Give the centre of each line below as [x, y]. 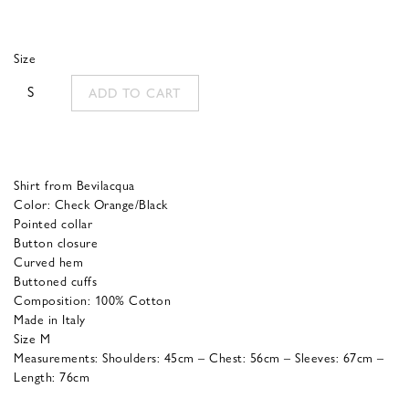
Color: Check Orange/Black [91, 203]
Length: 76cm [52, 376]
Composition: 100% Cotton [92, 299]
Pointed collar [53, 222]
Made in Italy [50, 318]
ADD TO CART [135, 93]
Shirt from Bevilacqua [74, 184]
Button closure [56, 241]
